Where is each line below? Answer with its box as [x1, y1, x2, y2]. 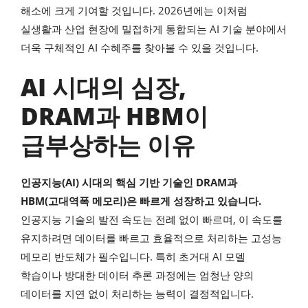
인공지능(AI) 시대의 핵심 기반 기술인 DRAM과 [21, 175, 237, 189]
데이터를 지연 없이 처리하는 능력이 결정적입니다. [21, 286, 254, 300]
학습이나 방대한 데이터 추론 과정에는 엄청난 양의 [21, 267, 254, 282]
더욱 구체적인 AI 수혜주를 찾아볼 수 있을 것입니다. [21, 41, 258, 55]
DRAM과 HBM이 [21, 99, 208, 132]
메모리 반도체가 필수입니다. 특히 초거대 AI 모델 [21, 249, 245, 263]
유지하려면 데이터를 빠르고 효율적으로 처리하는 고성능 [21, 230, 282, 245]
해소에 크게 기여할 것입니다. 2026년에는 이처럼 [21, 3, 247, 18]
